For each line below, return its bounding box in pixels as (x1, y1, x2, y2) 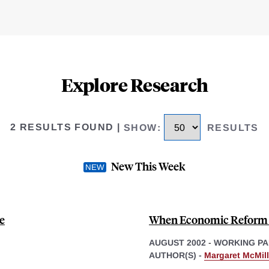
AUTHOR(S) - (149, 250, 204, 260)
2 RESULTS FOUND (10, 122, 114, 133)
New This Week (111, 158, 186, 174)
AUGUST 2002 (149, 237, 206, 247)
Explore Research (61, 73, 208, 97)
